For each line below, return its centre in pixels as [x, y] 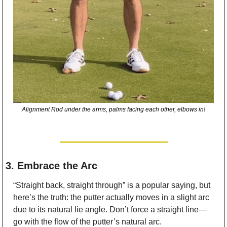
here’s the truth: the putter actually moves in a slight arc [111, 197]
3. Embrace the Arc [51, 165]
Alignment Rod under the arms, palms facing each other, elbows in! [113, 109]
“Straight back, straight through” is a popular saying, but [112, 185]
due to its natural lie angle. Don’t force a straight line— [110, 209]
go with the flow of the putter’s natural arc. [87, 221]
